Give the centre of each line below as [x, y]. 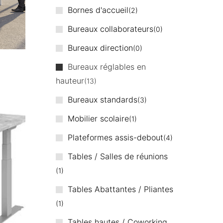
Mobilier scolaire [98, 118]
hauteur [70, 80]
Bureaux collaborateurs [110, 29]
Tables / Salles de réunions [117, 156]
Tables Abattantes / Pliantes [120, 189]
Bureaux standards [102, 99]
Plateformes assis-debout [115, 137]
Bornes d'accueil [98, 10]
